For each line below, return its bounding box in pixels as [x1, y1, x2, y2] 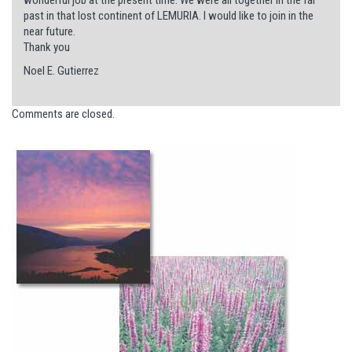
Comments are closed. [12, 106, 115, 121]
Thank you [24, 39, 70, 54]
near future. [24, 24, 75, 38]
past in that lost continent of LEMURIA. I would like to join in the [24, 8, 313, 23]
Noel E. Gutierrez [24, 63, 99, 78]
